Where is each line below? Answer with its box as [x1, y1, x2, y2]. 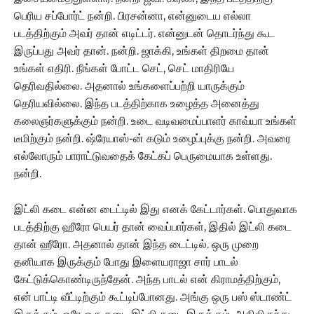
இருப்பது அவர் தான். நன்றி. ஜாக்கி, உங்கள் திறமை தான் [14, 43, 269, 57]
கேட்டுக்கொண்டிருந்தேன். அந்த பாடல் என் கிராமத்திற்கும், [14, 272, 280, 286]
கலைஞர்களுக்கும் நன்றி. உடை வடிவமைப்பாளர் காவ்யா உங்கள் [14, 114, 296, 128]
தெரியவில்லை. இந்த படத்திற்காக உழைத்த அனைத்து [14, 96, 259, 110]
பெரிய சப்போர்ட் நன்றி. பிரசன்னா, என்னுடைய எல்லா [14, 8, 251, 22]
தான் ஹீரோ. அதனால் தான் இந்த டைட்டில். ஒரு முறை [14, 237, 259, 251]
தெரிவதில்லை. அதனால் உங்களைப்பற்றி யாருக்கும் [14, 78, 245, 93]
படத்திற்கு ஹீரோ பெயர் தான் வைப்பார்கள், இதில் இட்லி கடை [14, 219, 292, 233]
